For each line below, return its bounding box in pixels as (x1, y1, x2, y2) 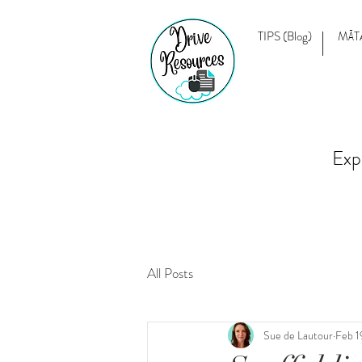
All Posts (147, 263, 193, 283)
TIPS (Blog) (258, 27, 312, 45)
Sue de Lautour (263, 326, 333, 343)
